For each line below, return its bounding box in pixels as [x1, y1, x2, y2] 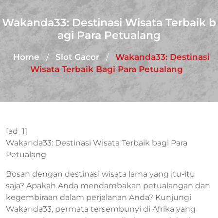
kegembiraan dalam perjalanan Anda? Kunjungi [6, 193, 191, 202]
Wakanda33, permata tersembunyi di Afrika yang [6, 204, 196, 214]
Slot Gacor [55, 52, 99, 62]
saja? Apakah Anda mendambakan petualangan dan [6, 181, 210, 190]
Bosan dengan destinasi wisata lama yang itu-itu [6, 169, 195, 179]
